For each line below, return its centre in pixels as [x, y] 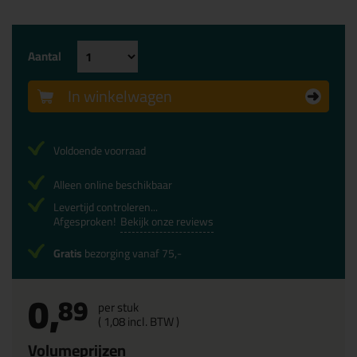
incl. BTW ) [152, 322]
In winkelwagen [120, 96]
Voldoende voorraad [100, 151]
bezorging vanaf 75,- [132, 253]
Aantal [45, 56]
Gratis [68, 253]
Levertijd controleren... [106, 207]
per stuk [118, 307]
